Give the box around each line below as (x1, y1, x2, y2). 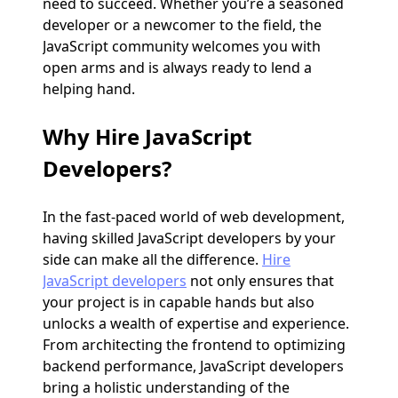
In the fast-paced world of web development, (43, 207, 345, 227)
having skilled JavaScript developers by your (43, 228, 336, 249)
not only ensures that (187, 271, 334, 291)
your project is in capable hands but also (43, 292, 314, 313)
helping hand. (43, 79, 135, 99)
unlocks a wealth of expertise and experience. (43, 314, 349, 334)
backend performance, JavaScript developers (43, 356, 344, 377)
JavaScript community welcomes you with (43, 36, 321, 57)
